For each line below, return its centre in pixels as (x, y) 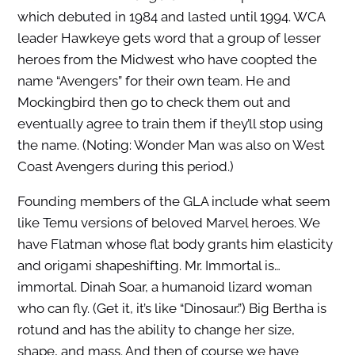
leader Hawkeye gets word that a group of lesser (169, 38)
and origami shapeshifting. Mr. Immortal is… (149, 266)
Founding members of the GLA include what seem (174, 202)
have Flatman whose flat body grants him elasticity (175, 244)
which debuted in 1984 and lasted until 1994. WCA (171, 17)
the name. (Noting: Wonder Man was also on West (171, 145)
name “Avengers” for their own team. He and (154, 81)
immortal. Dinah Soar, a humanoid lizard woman (164, 287)
